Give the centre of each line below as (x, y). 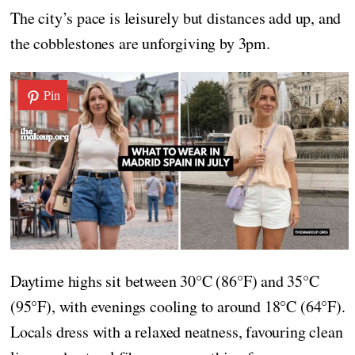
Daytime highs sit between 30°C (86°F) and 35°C (165, 281)
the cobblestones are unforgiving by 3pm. (140, 44)
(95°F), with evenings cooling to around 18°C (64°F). (178, 306)
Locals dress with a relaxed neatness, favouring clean (177, 331)
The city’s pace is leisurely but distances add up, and (176, 18)
